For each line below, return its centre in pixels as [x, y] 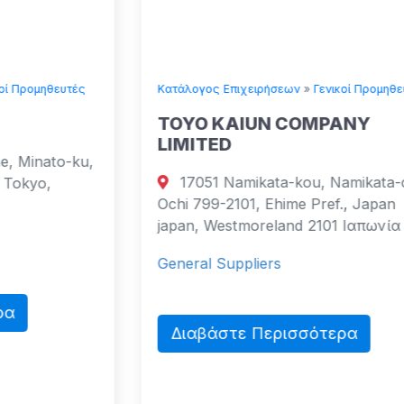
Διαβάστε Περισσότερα [170, 334]
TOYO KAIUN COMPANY [170, 123]
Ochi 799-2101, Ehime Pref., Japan [183, 203]
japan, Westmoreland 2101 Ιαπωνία [185, 225]
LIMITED [101, 144]
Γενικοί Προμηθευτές [277, 88]
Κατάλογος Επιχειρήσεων [135, 88]
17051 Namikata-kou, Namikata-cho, [211, 182]
